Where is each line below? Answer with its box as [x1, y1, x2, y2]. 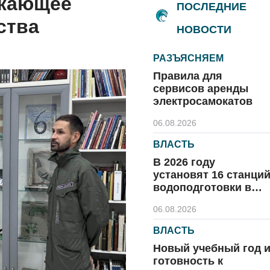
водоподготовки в [153, 181, 251, 193]
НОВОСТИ [177, 24, 231, 36]
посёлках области [153, 194, 250, 206]
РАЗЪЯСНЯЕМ [153, 53, 224, 63]
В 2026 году [153, 156, 215, 168]
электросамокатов [153, 95, 253, 107]
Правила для [153, 70, 222, 82]
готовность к [153, 255, 223, 267]
